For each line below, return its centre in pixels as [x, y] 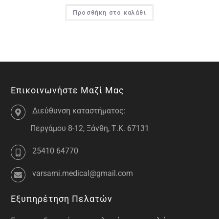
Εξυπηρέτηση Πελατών [62, 198]
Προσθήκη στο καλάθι [109, 13]
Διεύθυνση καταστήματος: [79, 110]
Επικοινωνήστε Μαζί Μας [68, 90]
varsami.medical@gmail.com [83, 173]
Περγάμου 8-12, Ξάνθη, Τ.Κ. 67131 [90, 128]
